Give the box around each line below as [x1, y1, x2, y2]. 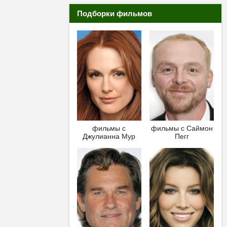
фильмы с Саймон [150, 124, 213, 132]
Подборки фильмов [77, 9, 152, 18]
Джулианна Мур [83, 132, 136, 140]
